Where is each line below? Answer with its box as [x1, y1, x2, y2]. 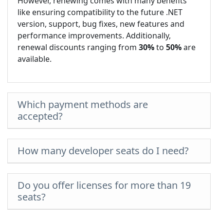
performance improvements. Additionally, [18, 30, 171, 41]
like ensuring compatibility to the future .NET [18, 7, 182, 18]
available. [18, 54, 52, 64]
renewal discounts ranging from [18, 42, 139, 53]
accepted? [18, 109, 63, 123]
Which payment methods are [18, 98, 148, 111]
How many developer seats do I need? [18, 144, 189, 157]
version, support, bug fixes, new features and [18, 18, 184, 29]
